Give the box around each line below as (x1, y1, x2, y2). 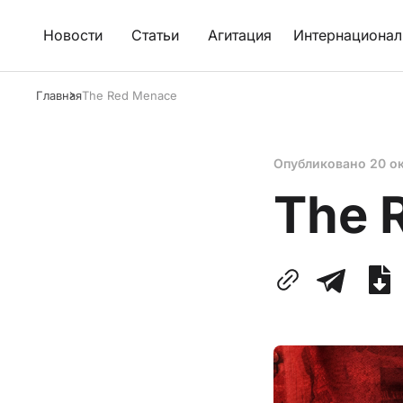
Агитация (208, 26, 272, 44)
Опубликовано (273, 155, 370, 171)
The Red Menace (82, 88, 177, 103)
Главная (36, 88, 82, 103)
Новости (43, 26, 103, 44)
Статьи (131, 26, 179, 44)
